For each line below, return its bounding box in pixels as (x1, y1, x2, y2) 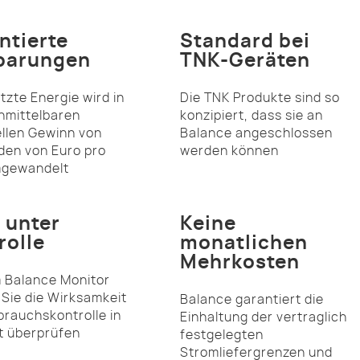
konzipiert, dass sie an (180, 108, 323, 122)
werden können (180, 144, 279, 157)
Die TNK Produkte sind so (180, 91, 340, 104)
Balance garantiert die (180, 292, 324, 306)
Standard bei (180, 31, 310, 51)
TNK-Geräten (180, 51, 310, 71)
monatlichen (180, 233, 308, 253)
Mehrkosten (180, 252, 300, 272)
